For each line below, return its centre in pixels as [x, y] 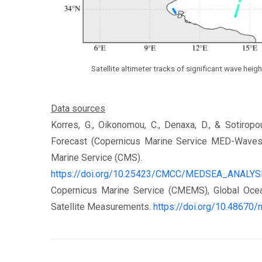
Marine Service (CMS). [98, 158]
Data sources [78, 109]
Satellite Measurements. [102, 207]
